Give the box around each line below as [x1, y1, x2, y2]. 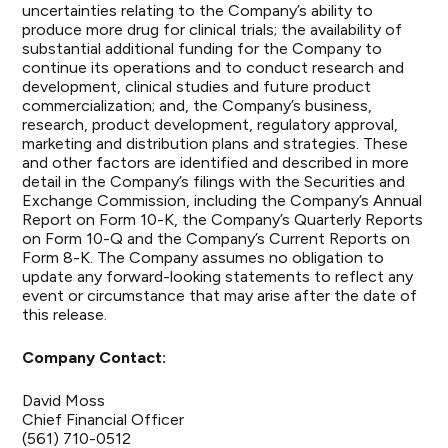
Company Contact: [22, 348, 167, 367]
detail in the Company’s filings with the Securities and [22, 172, 406, 191]
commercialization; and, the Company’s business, [22, 96, 373, 115]
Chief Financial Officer [22, 410, 185, 429]
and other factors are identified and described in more [22, 153, 410, 172]
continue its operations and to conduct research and [22, 58, 405, 77]
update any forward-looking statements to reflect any [22, 267, 414, 286]
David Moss [22, 391, 106, 410]
